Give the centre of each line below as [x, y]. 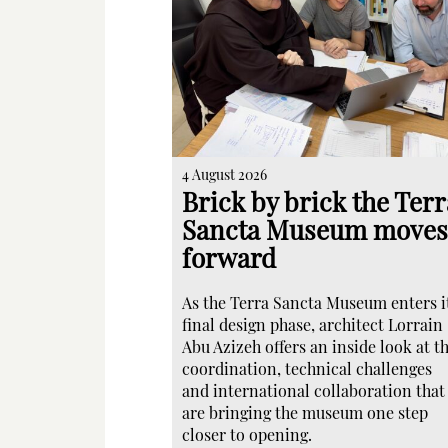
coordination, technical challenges [307, 368]
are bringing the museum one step [305, 412]
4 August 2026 [224, 174]
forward [229, 257]
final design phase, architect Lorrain [312, 324]
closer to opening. [247, 434]
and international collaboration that [313, 390]
